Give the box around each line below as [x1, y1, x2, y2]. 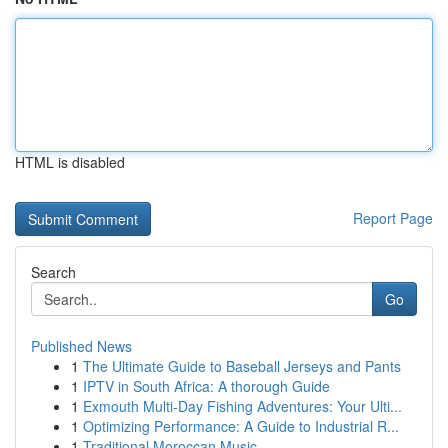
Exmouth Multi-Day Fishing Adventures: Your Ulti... [83, 396, 402, 416]
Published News [31, 336, 132, 356]
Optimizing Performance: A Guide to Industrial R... [83, 416, 399, 436]
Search [31, 262, 76, 282]
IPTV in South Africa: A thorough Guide [83, 376, 330, 396]
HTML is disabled [15, 152, 125, 172]
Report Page [353, 208, 433, 228]
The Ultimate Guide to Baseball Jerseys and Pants [83, 356, 401, 376]
